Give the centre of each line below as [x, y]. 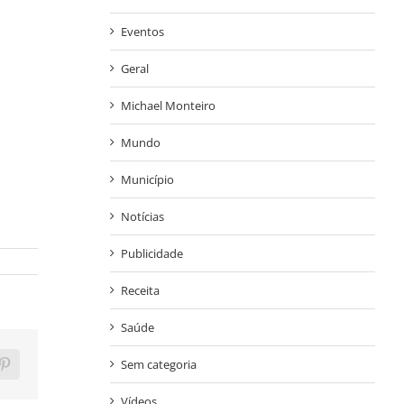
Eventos [142, 32]
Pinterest [28, 370]
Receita [140, 291]
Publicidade [151, 254]
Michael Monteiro [168, 106]
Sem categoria [158, 365]
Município [147, 180]
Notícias [142, 217]
